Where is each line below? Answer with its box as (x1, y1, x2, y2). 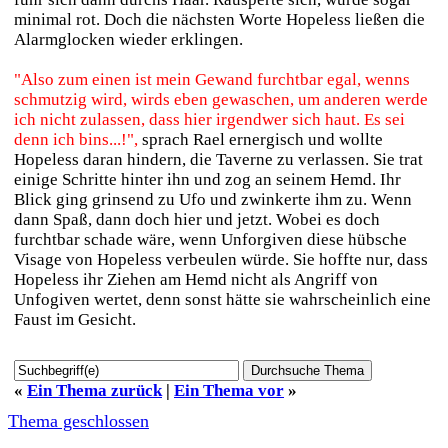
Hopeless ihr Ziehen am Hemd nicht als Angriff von (14, 270, 378, 289)
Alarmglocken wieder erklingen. (14, 30, 243, 49)
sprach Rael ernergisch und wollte (142, 130, 383, 149)
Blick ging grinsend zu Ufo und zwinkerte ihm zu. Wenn (14, 190, 412, 209)
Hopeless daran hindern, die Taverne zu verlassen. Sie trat (14, 150, 423, 169)
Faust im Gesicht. (14, 310, 136, 329)
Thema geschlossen (8, 411, 149, 431)
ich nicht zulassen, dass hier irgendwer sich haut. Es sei (14, 110, 405, 129)
